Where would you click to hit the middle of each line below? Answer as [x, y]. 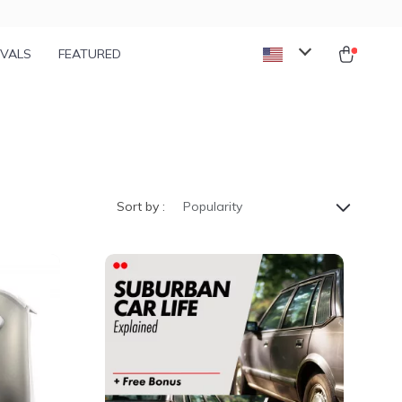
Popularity [213, 206]
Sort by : [141, 206]
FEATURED [90, 54]
